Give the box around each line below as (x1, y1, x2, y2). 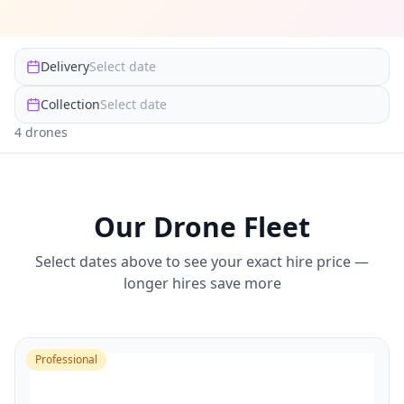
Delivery (41, 58, 89, 75)
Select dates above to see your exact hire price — (35, 252, 369, 271)
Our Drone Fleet (94, 208, 310, 245)
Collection (41, 96, 100, 113)
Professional (35, 352, 97, 367)
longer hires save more (123, 273, 281, 293)
